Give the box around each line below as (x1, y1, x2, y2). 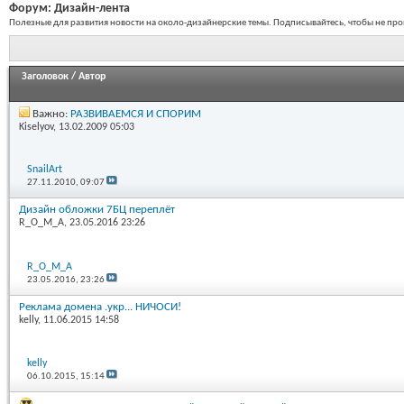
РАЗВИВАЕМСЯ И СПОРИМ (70, 107, 201, 120)
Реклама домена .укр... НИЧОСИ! (19, 300, 181, 313)
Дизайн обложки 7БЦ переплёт (19, 204, 175, 216)
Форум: (9, 2, 54, 15)
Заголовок (22, 70, 69, 82)
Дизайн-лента (54, 2, 130, 15)
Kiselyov (19, 121, 53, 133)
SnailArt (27, 164, 63, 176)
